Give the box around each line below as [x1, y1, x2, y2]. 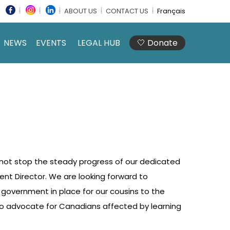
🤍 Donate [137, 37, 178, 49]
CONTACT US [106, 6, 148, 16]
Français [157, 6, 185, 16]
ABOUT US [64, 6, 97, 16]
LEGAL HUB [78, 37, 120, 49]
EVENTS [36, 37, 66, 49]
